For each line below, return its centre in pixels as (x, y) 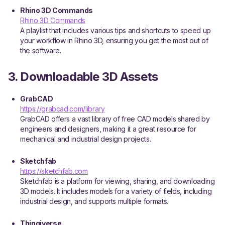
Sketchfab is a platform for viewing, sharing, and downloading (118, 181)
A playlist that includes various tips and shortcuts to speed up (116, 30)
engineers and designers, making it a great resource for (108, 129)
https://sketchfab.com (54, 171)
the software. (41, 50)
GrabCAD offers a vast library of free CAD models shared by (115, 119)
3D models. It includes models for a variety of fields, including (116, 191)
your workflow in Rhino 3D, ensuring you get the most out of (114, 40)
